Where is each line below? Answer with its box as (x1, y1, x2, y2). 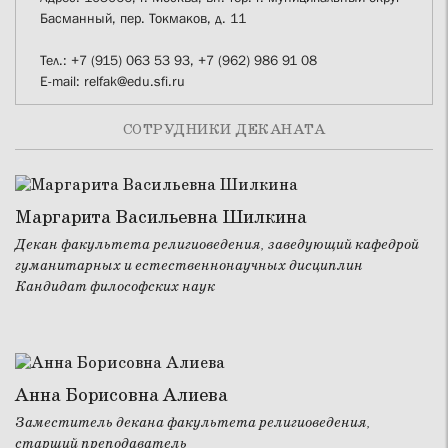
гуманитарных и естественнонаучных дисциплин (15, 256, 363, 275)
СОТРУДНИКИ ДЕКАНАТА (122, 120, 326, 139)
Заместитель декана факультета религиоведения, (15, 413, 371, 432)
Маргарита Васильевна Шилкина (15, 205, 307, 230)
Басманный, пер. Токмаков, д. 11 (40, 9, 246, 26)
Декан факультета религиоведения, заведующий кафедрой (15, 235, 419, 254)
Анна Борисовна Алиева (15, 383, 228, 408)
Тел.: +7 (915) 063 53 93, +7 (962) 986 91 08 (40, 51, 317, 68)
